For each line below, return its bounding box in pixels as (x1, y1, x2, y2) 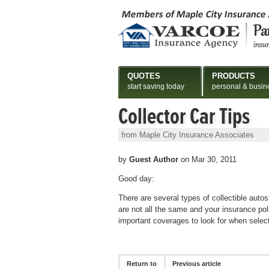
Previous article (172, 260, 222, 268)
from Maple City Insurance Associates (121, 130, 254, 139)
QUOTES (127, 71, 160, 80)
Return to (127, 260, 157, 268)
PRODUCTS (212, 71, 255, 80)
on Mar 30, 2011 (178, 155, 237, 164)
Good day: (118, 174, 154, 183)
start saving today (127, 82, 184, 91)
